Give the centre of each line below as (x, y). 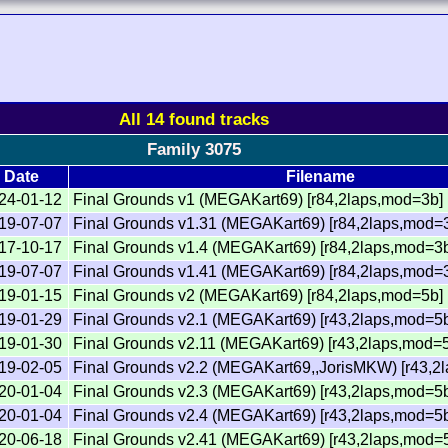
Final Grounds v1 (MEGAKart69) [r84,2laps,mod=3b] (258, 199)
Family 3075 (194, 149)
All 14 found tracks (194, 118)
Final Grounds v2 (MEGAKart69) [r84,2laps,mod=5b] (258, 295)
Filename (321, 176)
